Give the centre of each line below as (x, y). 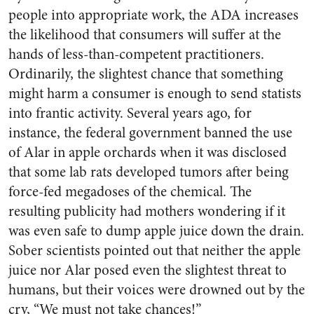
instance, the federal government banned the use (150, 133)
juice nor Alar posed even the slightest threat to (148, 270)
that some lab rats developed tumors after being (149, 172)
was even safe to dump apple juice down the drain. (156, 231)
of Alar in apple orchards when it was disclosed (148, 152)
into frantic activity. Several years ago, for (130, 113)
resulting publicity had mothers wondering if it (147, 211)
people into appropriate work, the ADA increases (153, 15)
